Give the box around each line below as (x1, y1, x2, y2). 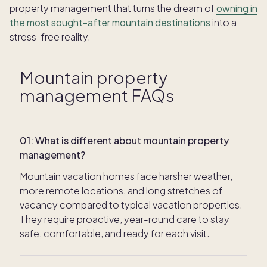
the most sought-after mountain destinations (10, 16, 210, 29)
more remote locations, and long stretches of (20, 184, 222, 197)
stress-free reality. (10, 30, 91, 44)
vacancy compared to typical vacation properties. (20, 198, 243, 212)
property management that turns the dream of (10, 2, 216, 15)
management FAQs (20, 85, 175, 106)
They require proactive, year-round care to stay (20, 213, 229, 226)
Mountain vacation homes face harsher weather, (20, 170, 232, 183)
